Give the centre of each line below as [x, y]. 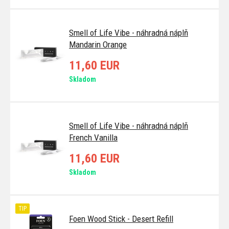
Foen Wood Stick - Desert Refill [121, 219]
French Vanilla [93, 137]
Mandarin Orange [98, 44]
